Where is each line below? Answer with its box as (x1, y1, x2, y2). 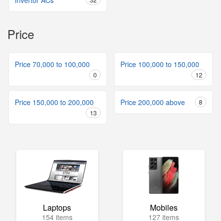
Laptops (43, 202, 72, 213)
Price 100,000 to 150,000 (120, 59, 199, 69)
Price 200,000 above (120, 97, 185, 107)
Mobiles (149, 202, 178, 213)
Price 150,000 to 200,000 (15, 97, 94, 107)
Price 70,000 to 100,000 (15, 59, 90, 69)
